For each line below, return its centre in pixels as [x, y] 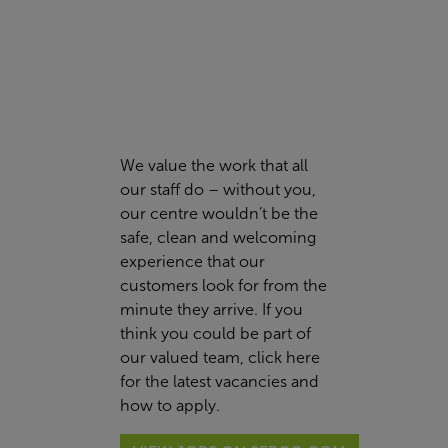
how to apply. [170, 405]
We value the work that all [214, 165]
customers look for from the [223, 285]
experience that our [192, 261]
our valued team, [184, 357]
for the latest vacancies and [219, 381]
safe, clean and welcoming [218, 237]
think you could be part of [215, 333]
